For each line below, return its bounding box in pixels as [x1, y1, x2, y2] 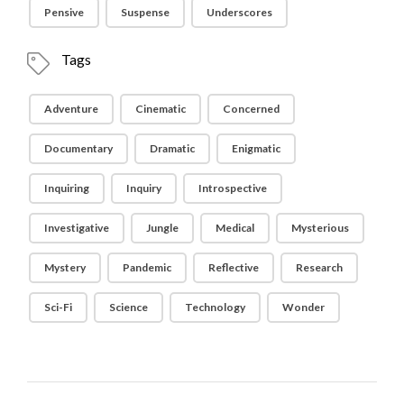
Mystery [44, 260, 87, 274]
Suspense [121, 5, 170, 19]
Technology [185, 299, 246, 314]
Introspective [198, 180, 268, 195]
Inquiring [44, 180, 90, 195]
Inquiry [126, 180, 162, 195]
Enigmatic [232, 141, 281, 155]
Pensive [44, 5, 85, 19]
